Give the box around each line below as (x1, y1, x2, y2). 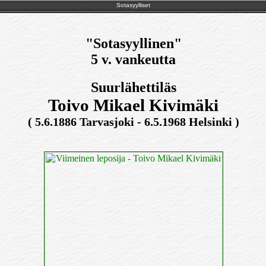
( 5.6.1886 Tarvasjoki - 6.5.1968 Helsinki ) (27, 115, 239, 128)
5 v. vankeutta (91, 51, 176, 67)
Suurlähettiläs (90, 80, 176, 95)
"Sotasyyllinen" (85, 35, 182, 51)
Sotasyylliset (116, 2, 150, 8)
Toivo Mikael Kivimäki (48, 96, 218, 115)
